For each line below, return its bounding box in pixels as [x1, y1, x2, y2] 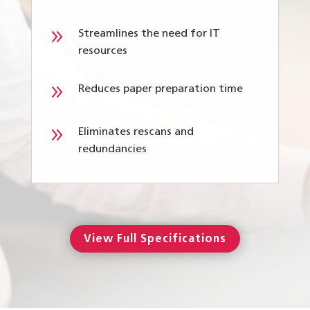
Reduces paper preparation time [77, 84, 243, 95]
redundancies [77, 144, 147, 156]
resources [77, 46, 127, 57]
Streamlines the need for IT [77, 28, 220, 40]
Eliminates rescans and [77, 127, 194, 138]
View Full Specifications [83, 234, 226, 246]
